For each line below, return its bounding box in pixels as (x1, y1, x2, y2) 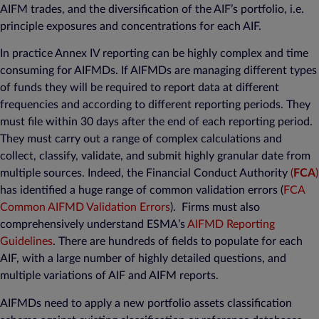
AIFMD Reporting (187, 219, 275, 231)
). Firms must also (170, 202, 260, 214)
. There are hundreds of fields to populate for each (53, 236, 303, 248)
